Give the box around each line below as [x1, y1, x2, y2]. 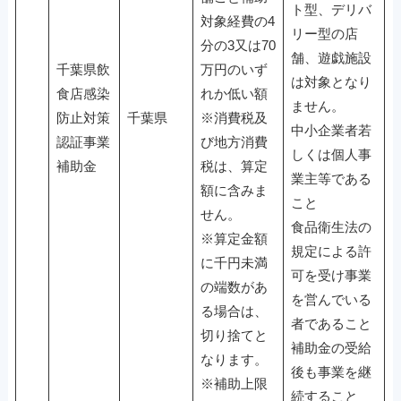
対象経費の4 [200, 13, 275, 29]
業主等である [290, 171, 371, 186]
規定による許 [290, 243, 371, 259]
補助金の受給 [290, 340, 371, 355]
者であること [290, 316, 371, 331]
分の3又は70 [200, 38, 276, 53]
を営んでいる [290, 292, 371, 307]
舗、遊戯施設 [290, 50, 371, 65]
